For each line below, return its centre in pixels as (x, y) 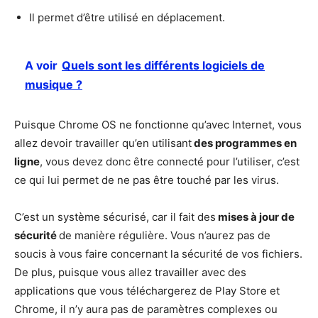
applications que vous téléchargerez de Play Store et (147, 291)
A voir (41, 66)
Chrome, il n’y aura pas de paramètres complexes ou (146, 309)
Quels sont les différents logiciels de (163, 66)
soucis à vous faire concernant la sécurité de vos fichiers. (158, 254)
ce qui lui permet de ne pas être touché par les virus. (147, 180)
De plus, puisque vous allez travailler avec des (130, 273)
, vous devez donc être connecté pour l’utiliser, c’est (170, 162)
